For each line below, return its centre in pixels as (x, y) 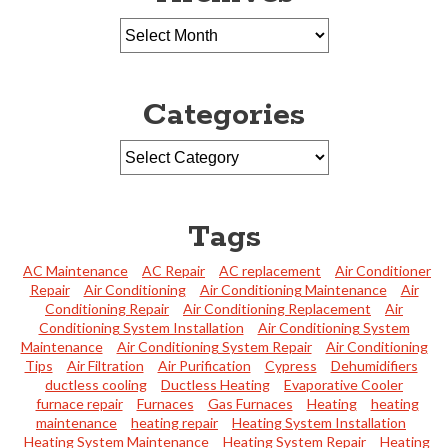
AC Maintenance (75, 271)
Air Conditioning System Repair (214, 347)
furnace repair (79, 404)
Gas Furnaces (250, 404)
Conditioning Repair (107, 309)
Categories (224, 115)
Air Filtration (105, 366)
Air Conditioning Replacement (277, 309)
